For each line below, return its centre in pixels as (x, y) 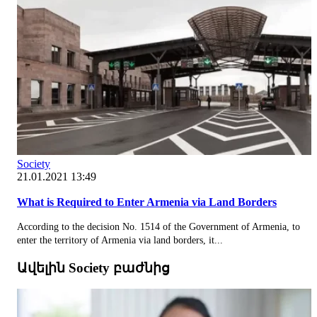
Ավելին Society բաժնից (93, 267)
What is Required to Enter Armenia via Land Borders (147, 202)
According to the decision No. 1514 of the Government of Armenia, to (158, 226)
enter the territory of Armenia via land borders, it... (120, 240)
